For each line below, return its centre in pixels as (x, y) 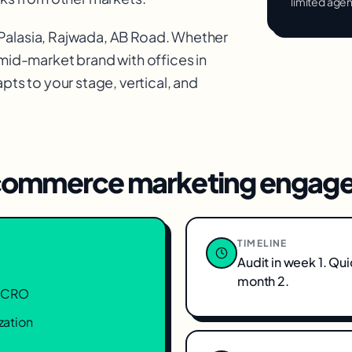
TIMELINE (262, 243)
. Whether (197, 37)
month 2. (263, 281)
